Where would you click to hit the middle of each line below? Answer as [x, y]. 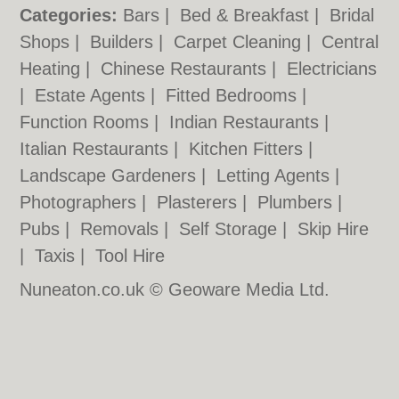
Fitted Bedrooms [234, 95]
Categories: [69, 15]
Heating [53, 69]
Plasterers [200, 202]
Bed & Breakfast [248, 15]
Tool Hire [130, 256]
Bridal [352, 15]
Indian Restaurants [247, 122]
